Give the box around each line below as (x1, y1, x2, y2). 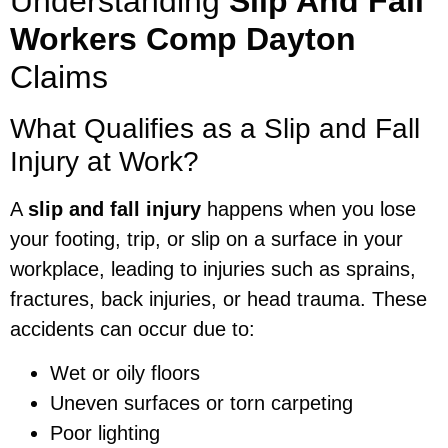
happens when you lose (201, 197, 416, 220)
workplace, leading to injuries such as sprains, (10, 257, 416, 280)
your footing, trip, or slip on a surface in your (10, 227, 403, 250)
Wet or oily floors (50, 361, 200, 384)
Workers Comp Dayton (10, 20, 356, 57)
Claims (10, 58, 108, 95)
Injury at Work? (10, 145, 199, 177)
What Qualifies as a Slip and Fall (10, 112, 420, 144)
